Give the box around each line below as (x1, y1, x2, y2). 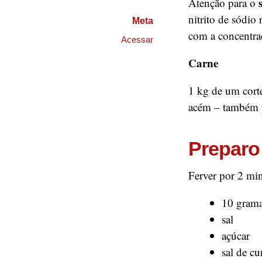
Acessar (121, 35, 153, 44)
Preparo (188, 137, 260, 160)
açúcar (222, 228, 250, 243)
